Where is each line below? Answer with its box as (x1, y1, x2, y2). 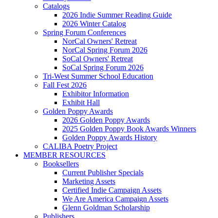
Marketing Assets (62, 177, 115, 185)
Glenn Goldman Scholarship (62, 203, 150, 212)
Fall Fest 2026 (43, 81, 87, 89)
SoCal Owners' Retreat (62, 54, 133, 63)
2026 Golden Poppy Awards (62, 116, 150, 124)
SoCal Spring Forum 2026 (62, 63, 144, 72)
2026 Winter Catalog (62, 19, 126, 28)
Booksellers (43, 160, 79, 168)
